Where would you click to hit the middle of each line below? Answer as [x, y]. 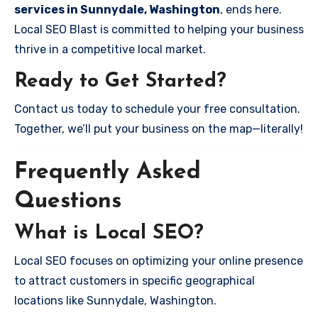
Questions [68, 201]
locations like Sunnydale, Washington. [115, 300]
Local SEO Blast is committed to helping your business [159, 29]
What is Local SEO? [109, 234]
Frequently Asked [108, 172]
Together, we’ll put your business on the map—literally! [159, 128]
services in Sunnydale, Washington [117, 10]
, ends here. [251, 10]
